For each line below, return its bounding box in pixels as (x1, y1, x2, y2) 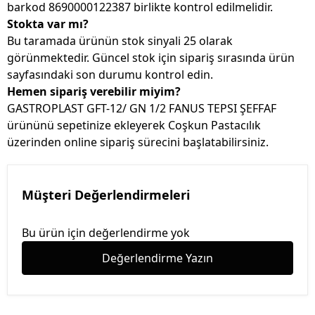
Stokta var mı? (7, 16, 89, 32)
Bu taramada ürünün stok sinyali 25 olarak (7, 33, 233, 49)
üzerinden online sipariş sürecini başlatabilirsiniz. (7, 134, 269, 150)
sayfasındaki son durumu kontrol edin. (7, 67, 213, 83)
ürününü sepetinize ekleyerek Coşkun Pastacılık (7, 117, 261, 134)
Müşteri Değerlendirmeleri (22, 186, 190, 204)
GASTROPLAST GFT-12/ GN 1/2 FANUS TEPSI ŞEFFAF (7, 101, 276, 117)
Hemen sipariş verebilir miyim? (7, 84, 181, 100)
